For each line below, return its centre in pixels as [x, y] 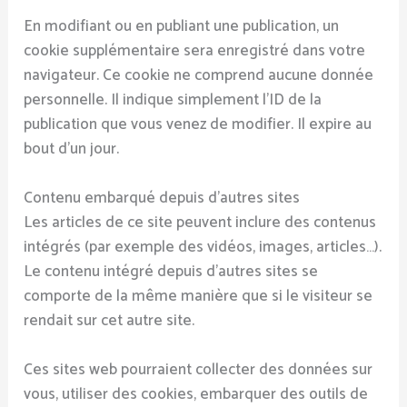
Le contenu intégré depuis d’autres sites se [171, 272]
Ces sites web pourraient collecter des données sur [199, 370]
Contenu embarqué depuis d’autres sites [162, 198]
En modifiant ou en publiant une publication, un [182, 26]
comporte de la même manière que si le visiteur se [199, 296]
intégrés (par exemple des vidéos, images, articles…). [203, 247]
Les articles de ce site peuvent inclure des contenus [200, 223]
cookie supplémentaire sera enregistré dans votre [195, 50]
